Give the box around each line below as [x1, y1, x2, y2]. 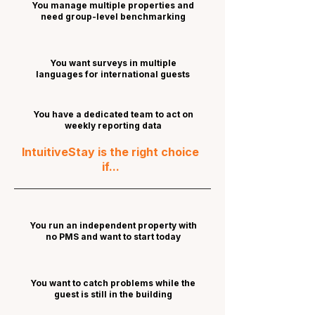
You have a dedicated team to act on [32, 109, 193, 120]
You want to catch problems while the [30, 278, 195, 288]
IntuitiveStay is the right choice [22, 145, 199, 159]
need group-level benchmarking [40, 11, 186, 22]
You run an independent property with [29, 220, 197, 231]
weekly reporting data [64, 120, 162, 131]
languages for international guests [36, 69, 190, 79]
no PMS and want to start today [45, 231, 181, 242]
